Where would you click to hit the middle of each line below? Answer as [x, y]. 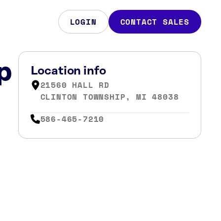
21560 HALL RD [75, 85]
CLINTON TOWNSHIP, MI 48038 [110, 97]
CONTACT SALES [155, 22]
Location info [68, 71]
